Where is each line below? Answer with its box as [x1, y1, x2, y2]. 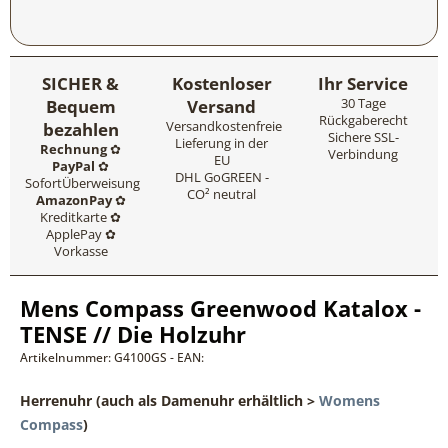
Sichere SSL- [327, 129, 399, 146]
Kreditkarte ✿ [40, 209, 122, 226]
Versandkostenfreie [166, 118, 283, 135]
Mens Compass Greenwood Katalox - [20, 293, 421, 324]
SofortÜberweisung [25, 175, 140, 192]
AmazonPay [35, 192, 112, 209]
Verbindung [328, 146, 399, 163]
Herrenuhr [20, 390, 96, 410]
